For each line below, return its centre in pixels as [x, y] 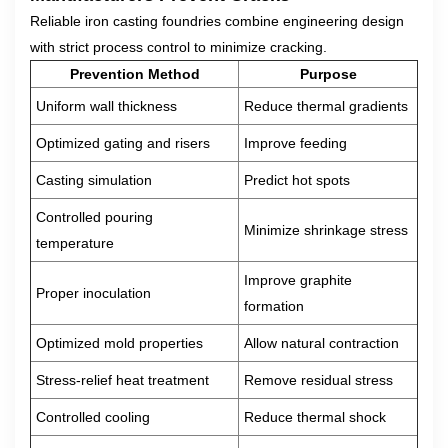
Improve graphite [298, 280]
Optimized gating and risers [123, 143]
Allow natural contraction [321, 343]
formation [274, 306]
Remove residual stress [318, 380]
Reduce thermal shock [315, 417]
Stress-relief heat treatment [122, 380]
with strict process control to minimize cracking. [178, 47]
